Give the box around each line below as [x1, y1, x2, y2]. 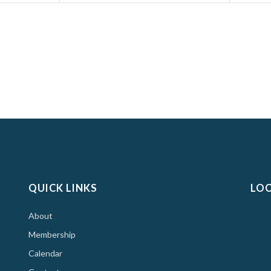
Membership [28, 229, 76, 240]
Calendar [28, 247, 62, 258]
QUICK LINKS [28, 181, 97, 194]
